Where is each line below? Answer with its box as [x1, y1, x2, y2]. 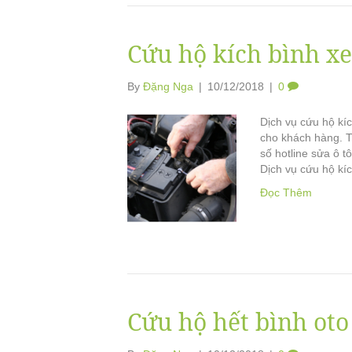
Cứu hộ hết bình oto [127, 306, 349, 338]
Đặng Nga [143, 79, 193, 93]
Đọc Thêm [259, 185, 312, 199]
